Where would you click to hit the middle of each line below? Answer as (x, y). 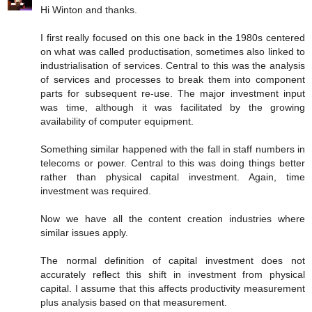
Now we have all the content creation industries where (173, 219)
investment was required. (96, 191)
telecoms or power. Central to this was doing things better (173, 163)
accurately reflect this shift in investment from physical (173, 275)
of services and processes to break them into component (173, 80)
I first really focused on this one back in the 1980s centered (173, 38)
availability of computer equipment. (117, 122)
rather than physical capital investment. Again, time (173, 177)
